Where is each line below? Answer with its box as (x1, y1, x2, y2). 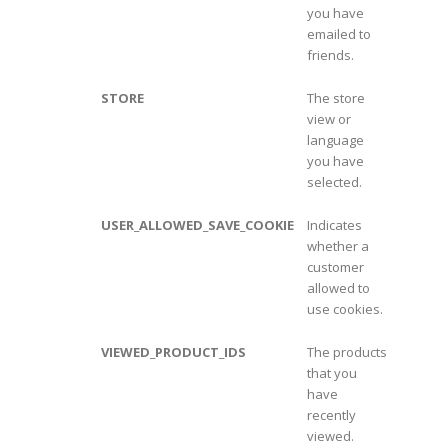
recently (306, 406, 356, 425)
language (306, 131, 364, 150)
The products (306, 343, 387, 362)
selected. (306, 173, 362, 192)
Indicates (306, 216, 362, 235)
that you (306, 364, 357, 383)
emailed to (306, 25, 371, 44)
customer (306, 258, 364, 277)
